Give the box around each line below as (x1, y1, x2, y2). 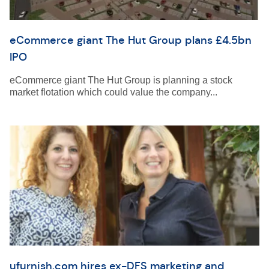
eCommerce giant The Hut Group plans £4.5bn (10, 34, 252, 47)
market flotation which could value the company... (10, 87, 217, 97)
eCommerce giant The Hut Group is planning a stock (10, 75, 232, 85)
